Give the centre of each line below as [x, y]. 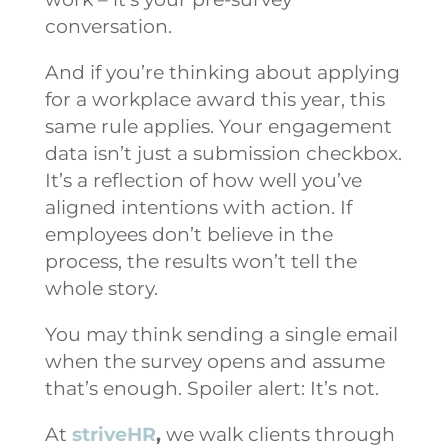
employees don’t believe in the [188, 234]
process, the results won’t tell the [200, 261]
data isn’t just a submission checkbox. [223, 153]
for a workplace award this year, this [214, 99]
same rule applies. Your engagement [218, 126]
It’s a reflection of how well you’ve [203, 180]
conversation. [108, 26]
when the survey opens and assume [214, 361]
